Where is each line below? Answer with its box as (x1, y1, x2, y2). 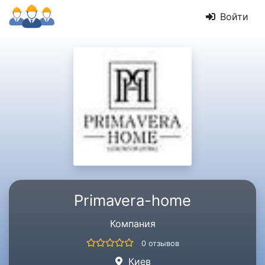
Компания (109, 218, 156, 230)
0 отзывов (141, 239, 179, 248)
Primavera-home (74, 191, 191, 209)
